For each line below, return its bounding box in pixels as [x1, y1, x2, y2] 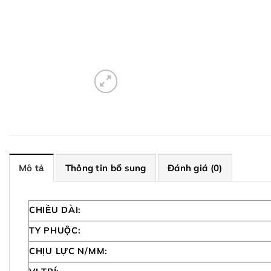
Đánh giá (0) [167, 162, 223, 174]
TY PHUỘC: [29, 225, 81, 237]
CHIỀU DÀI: [29, 204, 82, 216]
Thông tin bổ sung [65, 162, 146, 174]
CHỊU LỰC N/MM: [29, 246, 108, 257]
